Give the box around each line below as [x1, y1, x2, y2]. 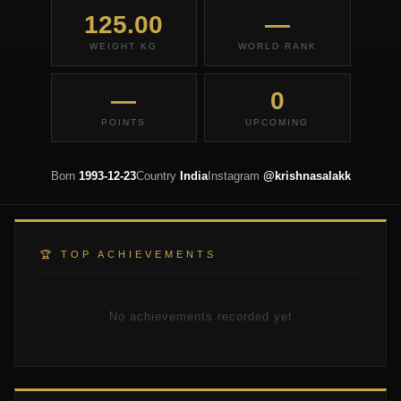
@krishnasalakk [262, 169, 351, 183]
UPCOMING [245, 117, 310, 127]
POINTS [101, 117, 147, 127]
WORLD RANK [237, 41, 317, 51]
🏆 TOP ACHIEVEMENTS [40, 249, 217, 260]
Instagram [207, 169, 263, 183]
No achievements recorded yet [108, 310, 293, 323]
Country [135, 169, 180, 183]
